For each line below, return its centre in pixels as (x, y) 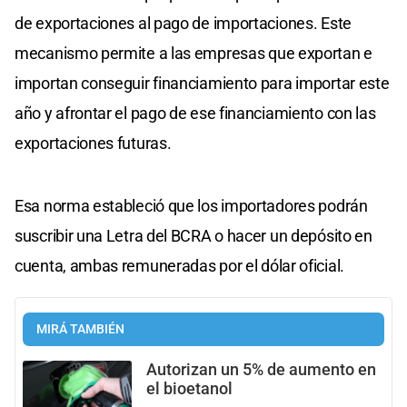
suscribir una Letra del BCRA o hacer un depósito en (194, 236)
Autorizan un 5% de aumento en (261, 370)
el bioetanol (189, 389)
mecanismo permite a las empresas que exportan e (194, 54)
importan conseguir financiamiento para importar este (202, 84)
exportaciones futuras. (93, 144)
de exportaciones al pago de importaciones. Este (183, 24)
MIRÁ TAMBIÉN (80, 330)
